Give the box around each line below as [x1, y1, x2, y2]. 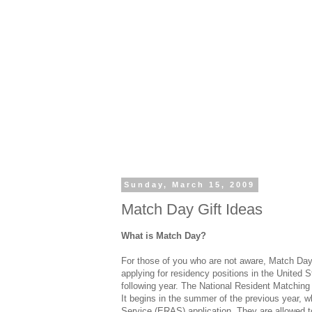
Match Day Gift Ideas [121, 200, 263, 218]
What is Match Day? [121, 231, 206, 242]
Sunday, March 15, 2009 [124, 180, 256, 189]
